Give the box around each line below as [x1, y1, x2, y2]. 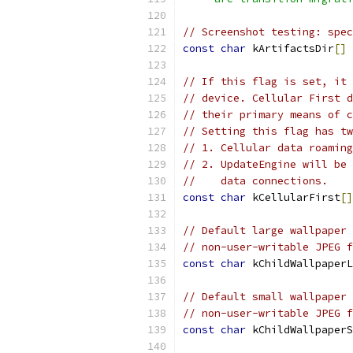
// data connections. [183, 174, 328, 188]
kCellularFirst [246, 191, 340, 204]
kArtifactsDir [246, 42, 334, 55]
